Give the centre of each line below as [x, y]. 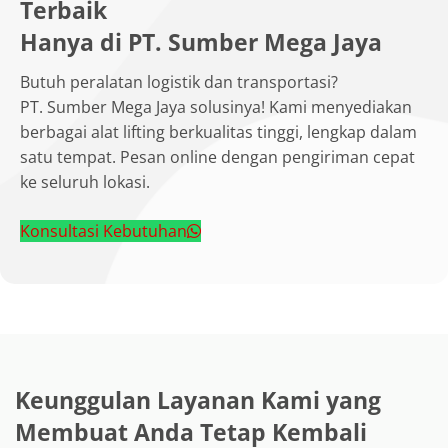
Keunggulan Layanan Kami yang [198, 399]
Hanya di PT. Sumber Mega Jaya [201, 41]
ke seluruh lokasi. [85, 181]
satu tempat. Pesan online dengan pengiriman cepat [217, 156]
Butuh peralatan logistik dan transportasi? [179, 81]
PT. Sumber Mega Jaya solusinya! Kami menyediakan [216, 106]
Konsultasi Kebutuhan [103, 230]
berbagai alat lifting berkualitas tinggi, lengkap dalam [218, 131]
